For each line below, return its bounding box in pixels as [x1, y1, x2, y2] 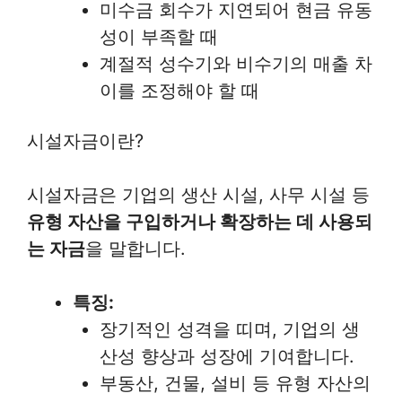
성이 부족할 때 [100, 26, 218, 48]
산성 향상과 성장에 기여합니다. [100, 345, 354, 367]
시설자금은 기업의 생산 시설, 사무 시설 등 [27, 183, 370, 205]
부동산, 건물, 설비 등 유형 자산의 [100, 371, 371, 394]
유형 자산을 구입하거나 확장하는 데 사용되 [27, 210, 372, 232]
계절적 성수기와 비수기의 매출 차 [100, 53, 372, 75]
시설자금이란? [27, 129, 144, 152]
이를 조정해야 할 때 [100, 80, 259, 102]
